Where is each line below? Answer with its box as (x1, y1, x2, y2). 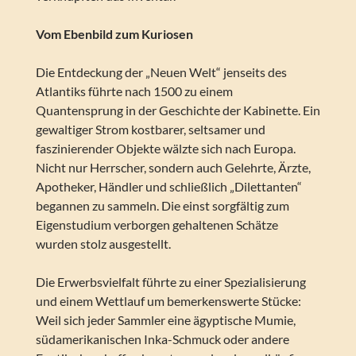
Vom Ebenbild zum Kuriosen (35, 26, 193, 42)
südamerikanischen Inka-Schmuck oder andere (35, 331, 289, 347)
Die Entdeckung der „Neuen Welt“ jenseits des (35, 64, 287, 80)
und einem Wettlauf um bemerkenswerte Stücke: (35, 293, 301, 309)
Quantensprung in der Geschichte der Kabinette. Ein (35, 103, 320, 118)
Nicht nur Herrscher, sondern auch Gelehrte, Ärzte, (35, 160, 311, 176)
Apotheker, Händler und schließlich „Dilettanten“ (35, 179, 302, 195)
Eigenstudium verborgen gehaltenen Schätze (35, 217, 278, 233)
